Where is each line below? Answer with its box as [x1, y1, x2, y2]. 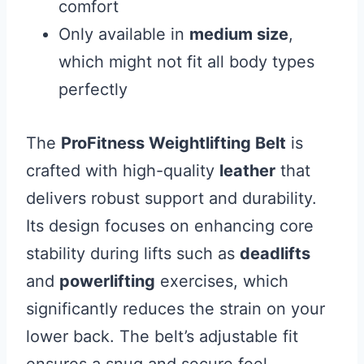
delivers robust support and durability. [26, 188, 317, 209]
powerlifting [59, 271, 155, 292]
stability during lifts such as [26, 244, 240, 264]
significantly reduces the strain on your [26, 299, 325, 319]
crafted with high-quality [26, 161, 219, 181]
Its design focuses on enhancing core [26, 216, 314, 236]
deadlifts [240, 244, 310, 264]
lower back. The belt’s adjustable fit [26, 327, 298, 347]
